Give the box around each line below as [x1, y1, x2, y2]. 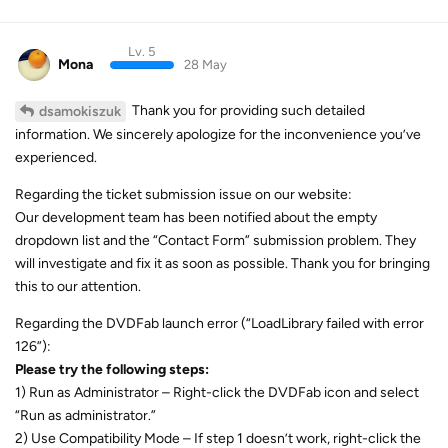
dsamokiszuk [39, 103, 121, 120]
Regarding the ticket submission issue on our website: [15, 186, 352, 203]
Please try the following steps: [15, 361, 209, 378]
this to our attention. [15, 278, 141, 295]
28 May [183, 56, 227, 72]
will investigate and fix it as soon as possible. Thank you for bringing [15, 255, 430, 272]
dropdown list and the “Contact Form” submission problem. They [15, 232, 416, 249]
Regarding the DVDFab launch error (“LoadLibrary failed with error [15, 315, 424, 332]
